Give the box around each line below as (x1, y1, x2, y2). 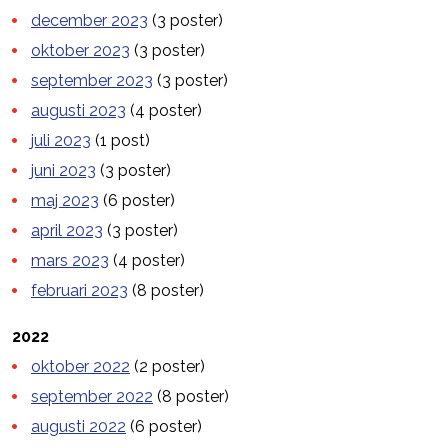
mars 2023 (31, 250, 109, 270)
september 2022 (31, 386, 153, 406)
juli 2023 (31, 130, 91, 150)
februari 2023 (31, 280, 128, 300)
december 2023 (31, 10, 148, 30)
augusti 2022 (31, 416, 126, 436)
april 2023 (31, 220, 103, 240)
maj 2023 (31, 190, 99, 210)
